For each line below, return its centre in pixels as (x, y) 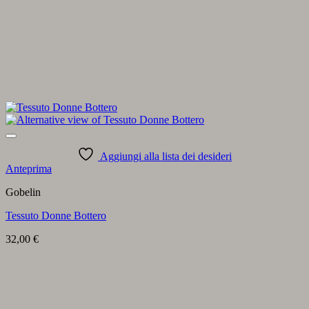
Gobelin (23, 192)
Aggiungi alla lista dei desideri (166, 156)
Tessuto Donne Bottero (56, 215)
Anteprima (29, 168)
